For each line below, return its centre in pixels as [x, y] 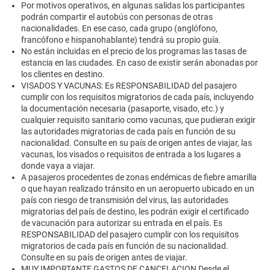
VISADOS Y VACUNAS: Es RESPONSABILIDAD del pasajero [129, 86]
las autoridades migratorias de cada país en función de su [128, 132]
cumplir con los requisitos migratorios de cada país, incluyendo [137, 97]
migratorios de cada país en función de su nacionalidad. [125, 246]
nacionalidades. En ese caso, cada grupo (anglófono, [119, 29]
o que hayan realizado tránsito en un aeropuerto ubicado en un [138, 189]
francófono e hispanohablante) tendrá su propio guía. [121, 40]
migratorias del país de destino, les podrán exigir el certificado [135, 212]
